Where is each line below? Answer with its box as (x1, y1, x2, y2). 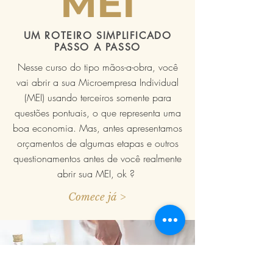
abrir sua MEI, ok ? (57, 167, 138, 180)
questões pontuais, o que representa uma (14, 106, 181, 119)
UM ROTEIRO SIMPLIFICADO (23, 29, 172, 42)
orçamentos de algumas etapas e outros (16, 136, 179, 150)
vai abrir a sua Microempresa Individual (16, 76, 179, 89)
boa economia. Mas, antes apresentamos (13, 121, 182, 135)
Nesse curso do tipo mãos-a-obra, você (17, 60, 178, 74)
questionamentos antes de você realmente (13, 152, 182, 165)
